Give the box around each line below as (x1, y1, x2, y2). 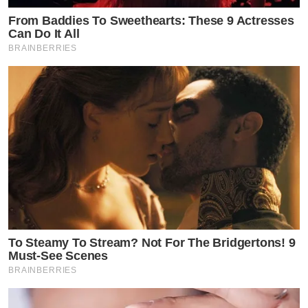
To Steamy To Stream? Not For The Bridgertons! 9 (8, 236, 296, 250)
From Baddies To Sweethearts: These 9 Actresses (8, 13, 294, 27)
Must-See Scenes (8, 249, 109, 263)
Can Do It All (8, 26, 80, 41)
